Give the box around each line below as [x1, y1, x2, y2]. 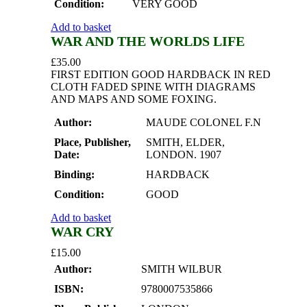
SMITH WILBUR [141, 263, 222, 275]
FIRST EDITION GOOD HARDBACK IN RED [51, 69, 271, 81]
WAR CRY [51, 224, 114, 240]
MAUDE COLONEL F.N [146, 116, 261, 129]
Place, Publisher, [54, 136, 131, 149]
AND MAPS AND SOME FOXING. [51, 93, 217, 106]
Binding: [54, 169, 95, 181]
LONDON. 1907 [146, 149, 221, 161]
